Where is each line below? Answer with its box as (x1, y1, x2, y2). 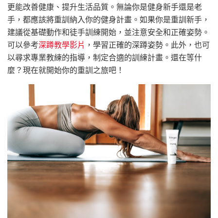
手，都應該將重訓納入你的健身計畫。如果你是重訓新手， (7, 13, 210, 25)
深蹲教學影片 (38, 38, 85, 50)
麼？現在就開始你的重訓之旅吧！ (7, 64, 124, 75)
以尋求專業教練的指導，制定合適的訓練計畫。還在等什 (7, 51, 202, 63)
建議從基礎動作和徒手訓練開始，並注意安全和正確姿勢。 (7, 26, 210, 37)
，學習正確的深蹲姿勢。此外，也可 (85, 38, 210, 50)
